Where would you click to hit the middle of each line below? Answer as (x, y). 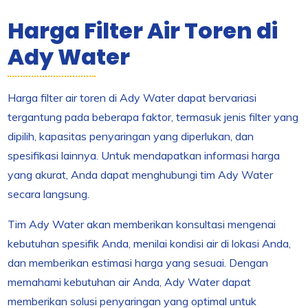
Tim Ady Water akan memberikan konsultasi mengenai (142, 224)
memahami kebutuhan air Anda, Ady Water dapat (130, 282)
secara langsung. (49, 194)
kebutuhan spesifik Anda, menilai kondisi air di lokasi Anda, (150, 243)
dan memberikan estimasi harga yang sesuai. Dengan (138, 262)
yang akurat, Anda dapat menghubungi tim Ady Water (141, 174)
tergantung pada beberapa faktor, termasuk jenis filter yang (153, 117)
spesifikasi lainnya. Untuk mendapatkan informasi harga (144, 155)
